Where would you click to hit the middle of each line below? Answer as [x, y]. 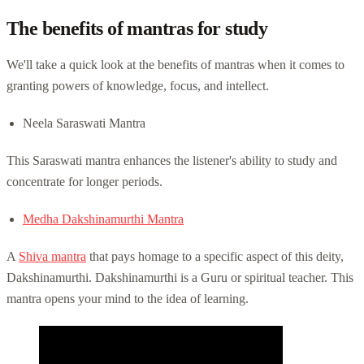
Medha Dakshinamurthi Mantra [103, 219]
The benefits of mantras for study [137, 28]
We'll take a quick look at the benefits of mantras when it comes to [175, 64]
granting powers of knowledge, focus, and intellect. [138, 85]
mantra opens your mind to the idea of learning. [128, 298]
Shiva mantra [52, 256]
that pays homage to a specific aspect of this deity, [215, 256]
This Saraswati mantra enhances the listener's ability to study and [172, 160]
